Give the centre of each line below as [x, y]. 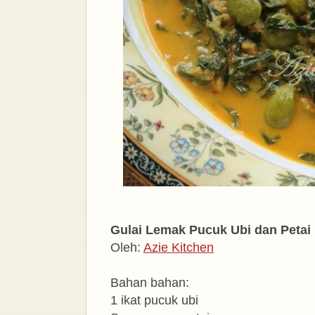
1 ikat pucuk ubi [156, 300]
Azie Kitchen [179, 247]
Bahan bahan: [150, 282]
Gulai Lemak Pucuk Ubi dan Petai [211, 230]
